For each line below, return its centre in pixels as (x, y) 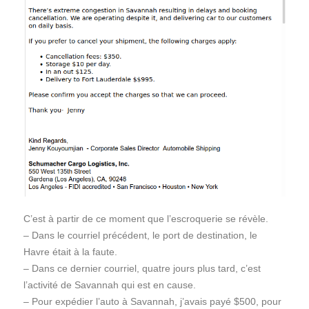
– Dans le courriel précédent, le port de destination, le (140, 235)
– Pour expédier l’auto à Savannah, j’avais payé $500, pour (152, 301)
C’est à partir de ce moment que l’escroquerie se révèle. (146, 218)
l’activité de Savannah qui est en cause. (110, 285)
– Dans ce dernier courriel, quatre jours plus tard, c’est (142, 268)
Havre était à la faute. (70, 251)
